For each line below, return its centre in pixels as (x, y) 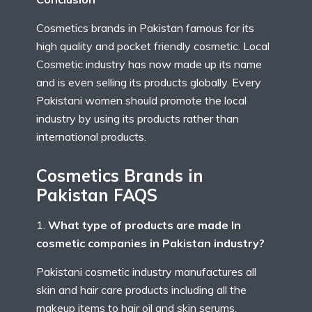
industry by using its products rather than (138, 118)
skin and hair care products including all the (141, 290)
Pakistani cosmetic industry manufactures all (146, 272)
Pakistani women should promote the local (141, 100)
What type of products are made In (145, 225)
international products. (91, 136)
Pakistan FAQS (97, 195)
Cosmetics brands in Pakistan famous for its (145, 28)
